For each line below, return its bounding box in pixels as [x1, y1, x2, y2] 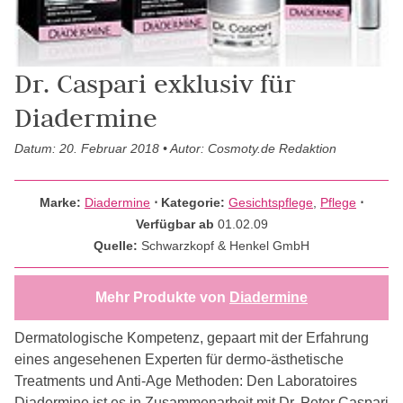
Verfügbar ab [135, 216, 218, 231]
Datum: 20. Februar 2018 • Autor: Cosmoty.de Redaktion [14, 140, 336, 156]
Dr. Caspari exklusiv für [14, 66, 296, 100]
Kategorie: [161, 194, 228, 210]
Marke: [40, 194, 85, 210]
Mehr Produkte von [95, 289, 229, 305]
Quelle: [94, 237, 141, 253]
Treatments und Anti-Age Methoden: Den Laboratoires [14, 372, 357, 389]
